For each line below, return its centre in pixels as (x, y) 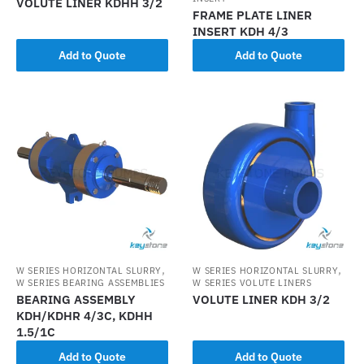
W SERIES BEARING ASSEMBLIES (91, 282)
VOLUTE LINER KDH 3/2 (262, 299)
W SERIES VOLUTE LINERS (252, 282)
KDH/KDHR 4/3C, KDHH (84, 315)
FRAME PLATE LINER (253, 15)
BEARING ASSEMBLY (76, 299)
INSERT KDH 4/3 (241, 31)
